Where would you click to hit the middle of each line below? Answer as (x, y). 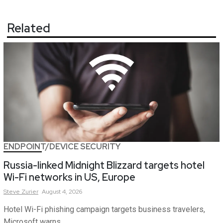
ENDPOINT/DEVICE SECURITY (62, 147)
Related (29, 28)
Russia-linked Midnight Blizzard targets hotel (104, 166)
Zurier (30, 192)
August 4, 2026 (62, 192)
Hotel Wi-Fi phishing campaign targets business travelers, (104, 210)
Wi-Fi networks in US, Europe (69, 177)
